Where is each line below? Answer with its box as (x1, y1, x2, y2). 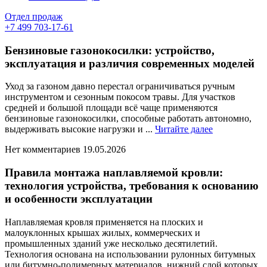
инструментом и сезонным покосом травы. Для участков (5, 92, 235, 103)
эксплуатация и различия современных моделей (5, 57, 254, 70)
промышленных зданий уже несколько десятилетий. (5, 238, 218, 249)
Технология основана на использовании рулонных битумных (5, 249, 256, 259)
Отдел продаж (5, 11, 63, 21)
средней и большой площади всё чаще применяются (5, 103, 218, 113)
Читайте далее (155, 124, 213, 135)
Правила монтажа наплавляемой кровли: (5, 166, 223, 179)
